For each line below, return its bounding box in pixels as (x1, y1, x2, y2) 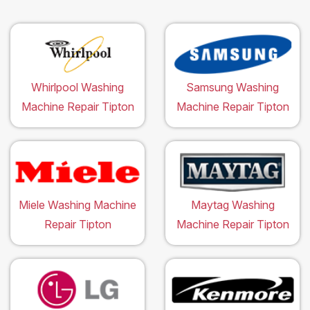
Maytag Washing (190, 198, 275, 212)
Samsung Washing (186, 80, 279, 95)
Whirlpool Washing (31, 80, 124, 95)
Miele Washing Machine (19, 198, 136, 212)
